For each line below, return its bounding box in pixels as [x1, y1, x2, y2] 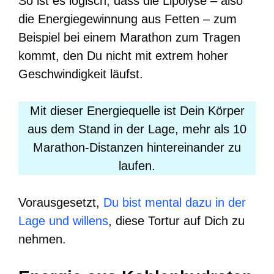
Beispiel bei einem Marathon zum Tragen [18, 30, 240, 44]
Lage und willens [18, 213, 108, 228]
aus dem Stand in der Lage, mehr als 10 [28, 122, 246, 136]
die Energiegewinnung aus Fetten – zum [18, 12, 237, 26]
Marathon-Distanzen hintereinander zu [33, 140, 241, 154]
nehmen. [18, 232, 66, 246]
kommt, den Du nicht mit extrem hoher [18, 48, 228, 62]
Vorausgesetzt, [18, 195, 103, 209]
